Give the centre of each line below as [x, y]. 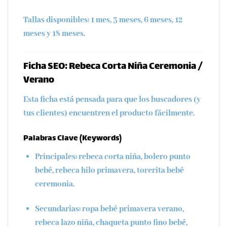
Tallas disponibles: [56, 20]
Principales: [56, 157]
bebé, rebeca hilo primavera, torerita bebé [109, 170]
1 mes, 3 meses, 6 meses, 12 [136, 20]
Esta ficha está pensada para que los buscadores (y [112, 100]
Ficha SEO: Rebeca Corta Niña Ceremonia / [113, 67]
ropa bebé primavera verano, [132, 209]
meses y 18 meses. [54, 34]
